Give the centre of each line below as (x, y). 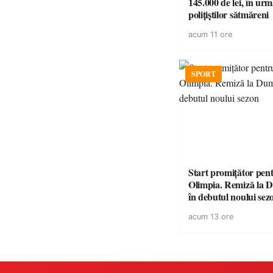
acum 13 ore (211, 217)
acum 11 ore (210, 34)
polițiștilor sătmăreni (229, 14)
